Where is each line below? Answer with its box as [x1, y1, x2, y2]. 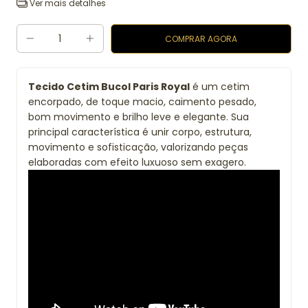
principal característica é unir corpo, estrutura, [28, 125, 252, 139]
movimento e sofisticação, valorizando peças [28, 140, 248, 154]
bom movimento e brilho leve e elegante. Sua [28, 110, 249, 124]
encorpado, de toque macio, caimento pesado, [28, 95, 256, 109]
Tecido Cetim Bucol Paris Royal [28, 80, 190, 93]
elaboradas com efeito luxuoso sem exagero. [28, 155, 246, 169]
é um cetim [190, 80, 250, 93]
